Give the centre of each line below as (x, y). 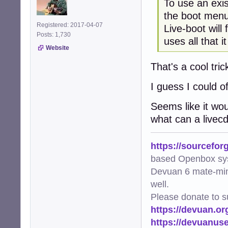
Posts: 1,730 (55, 34)
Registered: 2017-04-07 (70, 25)
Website (58, 48)
